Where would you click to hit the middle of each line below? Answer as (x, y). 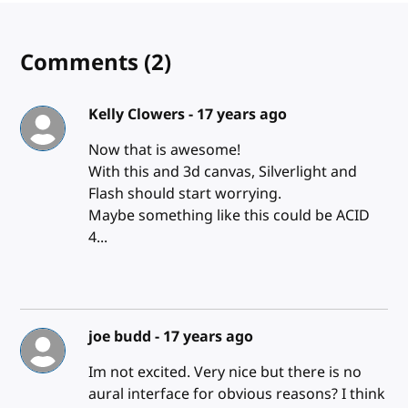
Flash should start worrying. (184, 194)
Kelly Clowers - (142, 114)
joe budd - (125, 337)
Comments (82, 62)
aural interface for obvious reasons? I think (236, 394)
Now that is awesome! (164, 150)
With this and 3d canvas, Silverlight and (222, 172)
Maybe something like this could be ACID (229, 215)
